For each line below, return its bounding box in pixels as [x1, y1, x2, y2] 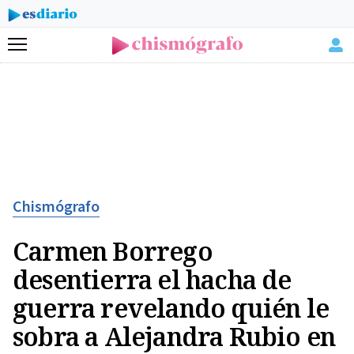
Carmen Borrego [13, 234, 213, 268]
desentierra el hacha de [13, 262, 292, 296]
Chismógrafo [13, 196, 100, 218]
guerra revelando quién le [13, 291, 330, 325]
